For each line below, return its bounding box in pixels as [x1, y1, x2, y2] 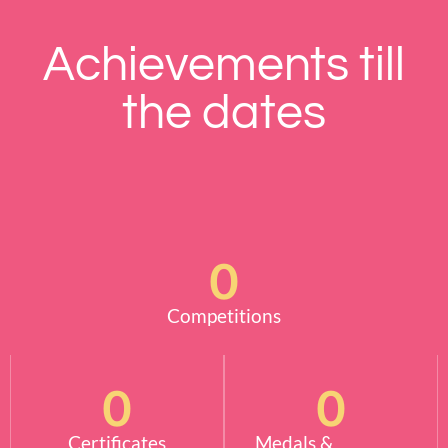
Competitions [167, 304, 281, 328]
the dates [122, 89, 326, 139]
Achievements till [43, 41, 405, 91]
